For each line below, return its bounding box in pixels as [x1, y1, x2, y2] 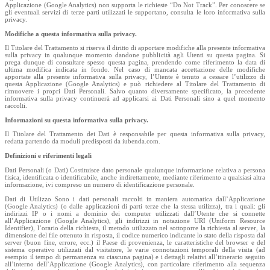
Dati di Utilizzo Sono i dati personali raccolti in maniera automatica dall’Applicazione [5, 195, 265, 203]
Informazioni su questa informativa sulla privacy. [5, 116, 148, 124]
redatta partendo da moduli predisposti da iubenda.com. [5, 137, 160, 145]
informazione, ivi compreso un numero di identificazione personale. [5, 181, 195, 189]
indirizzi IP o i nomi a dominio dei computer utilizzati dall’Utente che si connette [5, 210, 265, 218]
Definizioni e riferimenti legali [5, 152, 92, 160]
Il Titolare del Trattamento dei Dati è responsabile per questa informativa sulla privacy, [5, 130, 265, 138]
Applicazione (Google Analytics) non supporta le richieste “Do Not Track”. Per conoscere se [5, 1, 265, 9]
